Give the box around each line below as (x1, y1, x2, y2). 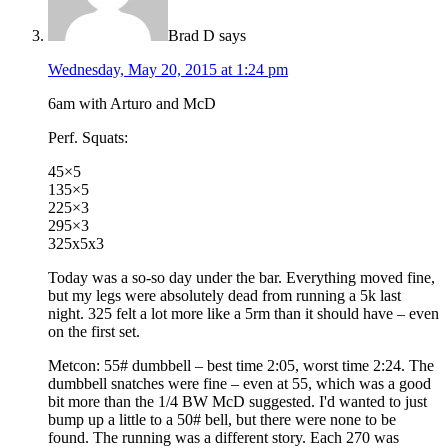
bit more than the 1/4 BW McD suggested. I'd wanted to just (48, 392, 427, 410)
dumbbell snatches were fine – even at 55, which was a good (48, 374, 431, 392)
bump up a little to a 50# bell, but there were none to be (48, 410, 396, 428)
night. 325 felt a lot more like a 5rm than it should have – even (48, 304, 439, 322)
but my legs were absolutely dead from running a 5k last (48, 286, 401, 304)
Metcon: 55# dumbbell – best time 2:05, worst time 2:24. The (48, 356, 434, 374)
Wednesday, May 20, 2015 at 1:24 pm (48, 60, 288, 78)
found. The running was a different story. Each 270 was (48, 428, 399, 446)
